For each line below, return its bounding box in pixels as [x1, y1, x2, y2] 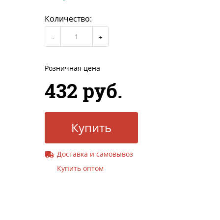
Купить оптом [57, 164, 104, 173]
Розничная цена [45, 63, 100, 73]
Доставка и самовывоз [57, 149, 133, 159]
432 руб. [45, 78, 122, 104]
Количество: [45, 13, 92, 25]
